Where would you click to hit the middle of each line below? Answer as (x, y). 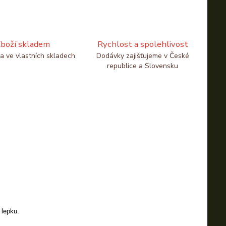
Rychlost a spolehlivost (143, 44)
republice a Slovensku (143, 66)
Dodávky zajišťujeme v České (143, 56)
